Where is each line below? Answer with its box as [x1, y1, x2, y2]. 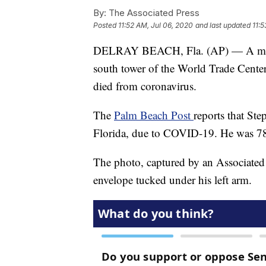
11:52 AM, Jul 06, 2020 [118, 21, 193, 30]
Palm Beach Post [114, 107, 194, 123]
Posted [93, 21, 118, 30]
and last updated [195, 21, 251, 30]
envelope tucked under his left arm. [93, 172, 252, 188]
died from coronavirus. [93, 78, 197, 94]
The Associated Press [106, 7, 199, 19]
